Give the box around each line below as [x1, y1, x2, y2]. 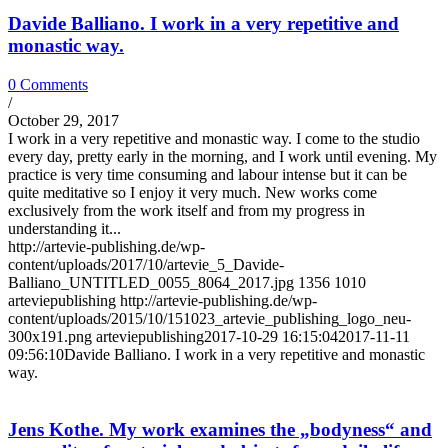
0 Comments [8, 75, 88, 93]
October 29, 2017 [8, 111, 119, 129]
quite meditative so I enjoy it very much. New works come [8, 183, 377, 201]
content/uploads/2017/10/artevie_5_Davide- [8, 255, 284, 273]
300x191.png [8, 327, 92, 345]
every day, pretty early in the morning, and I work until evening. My [8, 147, 437, 165]
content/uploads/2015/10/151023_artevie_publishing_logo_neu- [8, 309, 411, 327]
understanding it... [8, 219, 121, 237]
